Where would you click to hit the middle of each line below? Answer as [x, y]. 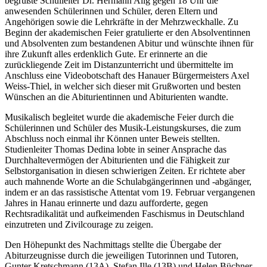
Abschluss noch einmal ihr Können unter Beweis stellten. [112, 138]
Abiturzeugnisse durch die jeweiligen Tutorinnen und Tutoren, [122, 255]
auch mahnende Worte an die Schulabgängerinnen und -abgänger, [128, 181]
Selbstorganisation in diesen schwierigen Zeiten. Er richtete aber [125, 170]
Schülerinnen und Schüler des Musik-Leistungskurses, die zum [123, 128]
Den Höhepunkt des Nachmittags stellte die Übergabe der [113, 244]
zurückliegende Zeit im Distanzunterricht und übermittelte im [119, 64]
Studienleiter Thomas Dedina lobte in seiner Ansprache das [116, 149]
